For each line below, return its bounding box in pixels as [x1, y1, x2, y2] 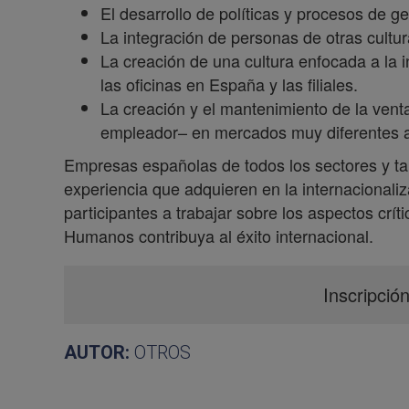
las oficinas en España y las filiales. [100, 72, 358, 96]
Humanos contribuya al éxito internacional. [64, 224, 373, 247]
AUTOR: [64, 341, 134, 363]
